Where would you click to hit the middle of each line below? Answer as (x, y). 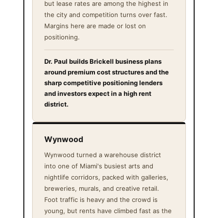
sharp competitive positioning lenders (103, 82)
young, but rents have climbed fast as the (108, 210)
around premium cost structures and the (107, 72)
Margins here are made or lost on (95, 26)
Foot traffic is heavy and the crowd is (101, 199)
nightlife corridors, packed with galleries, (106, 177)
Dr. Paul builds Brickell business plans (103, 61)
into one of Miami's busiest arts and (99, 166)
